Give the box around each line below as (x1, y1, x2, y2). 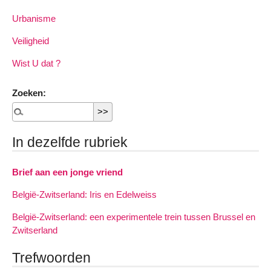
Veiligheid (12, 35, 49, 46)
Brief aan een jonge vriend (12, 166, 123, 177)
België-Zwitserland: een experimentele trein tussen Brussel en (12, 212, 255, 223)
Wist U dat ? (12, 58, 60, 69)
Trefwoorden (12, 249, 91, 266)
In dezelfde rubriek (12, 134, 128, 150)
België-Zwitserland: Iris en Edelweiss (12, 189, 157, 200)
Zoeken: (12, 87, 46, 98)
